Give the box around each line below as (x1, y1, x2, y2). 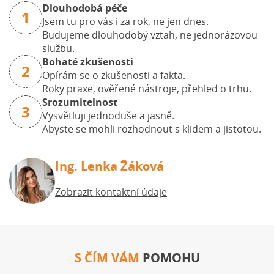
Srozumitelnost (42, 95, 117, 109)
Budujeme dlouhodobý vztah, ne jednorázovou (42, 28, 257, 42)
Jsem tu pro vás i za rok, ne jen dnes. (42, 15, 209, 29)
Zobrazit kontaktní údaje (55, 185, 167, 199)
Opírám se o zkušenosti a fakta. (42, 68, 185, 83)
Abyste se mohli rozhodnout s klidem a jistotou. (42, 122, 261, 136)
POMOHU (142, 250, 200, 267)
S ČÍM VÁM (74, 250, 143, 267)
